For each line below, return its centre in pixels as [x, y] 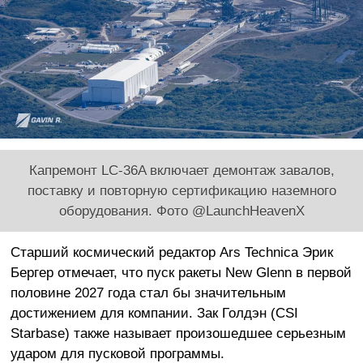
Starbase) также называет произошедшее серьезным [178, 333]
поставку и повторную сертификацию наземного [181, 190]
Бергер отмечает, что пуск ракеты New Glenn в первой [181, 272]
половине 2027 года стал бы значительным [148, 292]
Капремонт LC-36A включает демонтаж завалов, [181, 170]
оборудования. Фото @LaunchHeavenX [181, 210]
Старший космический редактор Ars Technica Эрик [171, 252]
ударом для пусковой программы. [117, 353]
